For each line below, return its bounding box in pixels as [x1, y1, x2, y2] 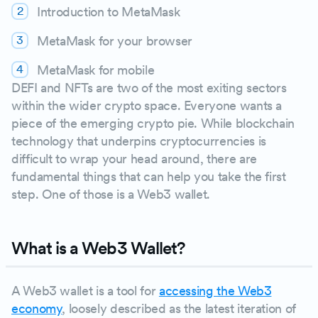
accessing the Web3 [158, 283, 272, 298]
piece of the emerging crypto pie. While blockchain [11, 116, 295, 131]
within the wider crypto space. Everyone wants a [11, 98, 283, 113]
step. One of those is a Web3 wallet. [11, 187, 214, 202]
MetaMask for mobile [37, 62, 155, 77]
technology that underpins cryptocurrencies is [11, 133, 266, 148]
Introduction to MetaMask [37, 4, 180, 19]
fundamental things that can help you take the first [11, 169, 286, 184]
